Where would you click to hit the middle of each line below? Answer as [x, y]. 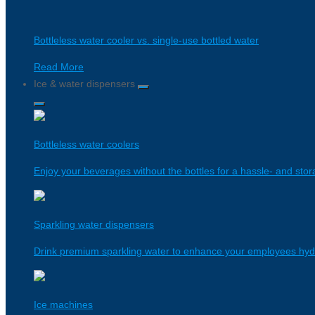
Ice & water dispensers [86, 84]
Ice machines [63, 304]
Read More [59, 67]
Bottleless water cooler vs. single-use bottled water [146, 40]
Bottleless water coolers [86, 144]
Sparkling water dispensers [94, 224]
